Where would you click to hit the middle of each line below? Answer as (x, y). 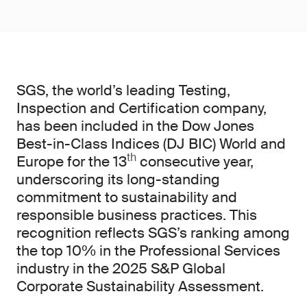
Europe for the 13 (72, 162)
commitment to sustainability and (127, 197)
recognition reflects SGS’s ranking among (153, 233)
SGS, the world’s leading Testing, (123, 90)
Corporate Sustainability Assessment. (140, 286)
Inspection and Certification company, (142, 108)
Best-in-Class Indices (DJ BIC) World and (151, 144)
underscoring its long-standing (118, 180)
